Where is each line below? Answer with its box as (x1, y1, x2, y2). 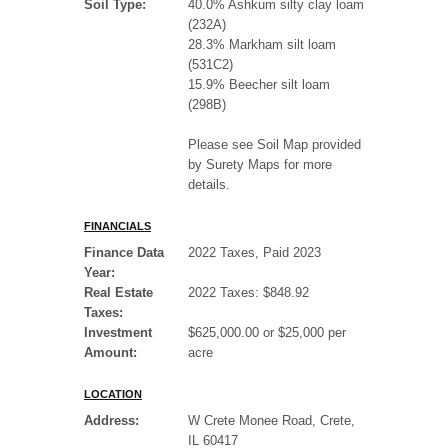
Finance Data (84, 245, 164, 261)
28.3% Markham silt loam (188, 37, 336, 53)
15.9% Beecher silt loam (188, 77, 330, 93)
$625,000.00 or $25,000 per (188, 325, 346, 341)
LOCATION (84, 388, 142, 401)
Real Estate (84, 285, 153, 301)
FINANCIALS (84, 220, 151, 233)
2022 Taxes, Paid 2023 (188, 245, 321, 261)
